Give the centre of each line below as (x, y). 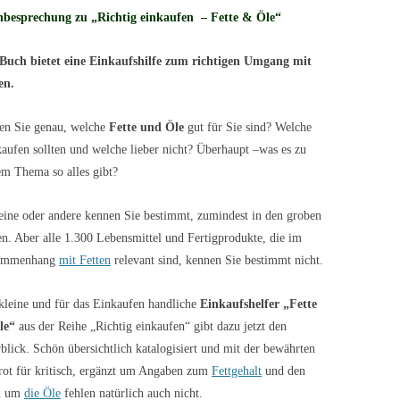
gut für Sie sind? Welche (248, 127)
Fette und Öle (146, 127)
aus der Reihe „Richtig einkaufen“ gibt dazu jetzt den (151, 326)
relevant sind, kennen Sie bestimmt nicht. (217, 260)
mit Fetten (85, 260)
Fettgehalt (237, 371)
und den (283, 371)
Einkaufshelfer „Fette (258, 304)
